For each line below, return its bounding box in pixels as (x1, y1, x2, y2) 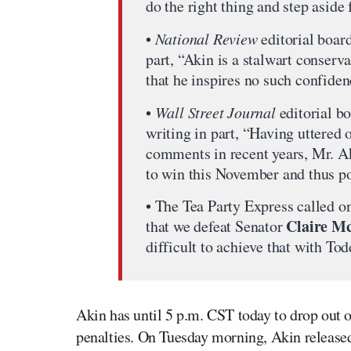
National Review (154, 28, 258, 49)
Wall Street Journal (154, 102, 280, 122)
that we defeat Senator (146, 215, 287, 237)
